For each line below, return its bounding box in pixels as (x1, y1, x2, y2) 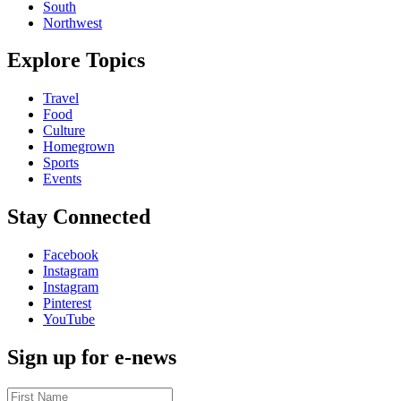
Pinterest (43, 295, 91, 311)
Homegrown (43, 139, 115, 155)
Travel (43, 90, 79, 107)
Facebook (43, 247, 98, 263)
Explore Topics (7, 48, 145, 73)
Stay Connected (7, 205, 150, 229)
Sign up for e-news (7, 346, 176, 370)
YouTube (43, 311, 95, 328)
